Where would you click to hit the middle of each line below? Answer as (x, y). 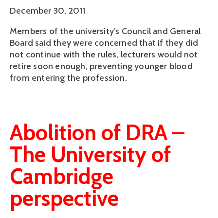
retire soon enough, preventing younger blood (101, 66)
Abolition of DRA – (97, 133)
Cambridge (62, 176)
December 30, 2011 (48, 11)
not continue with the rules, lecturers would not (104, 55)
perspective (64, 198)
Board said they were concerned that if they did (104, 43)
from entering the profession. (68, 78)
